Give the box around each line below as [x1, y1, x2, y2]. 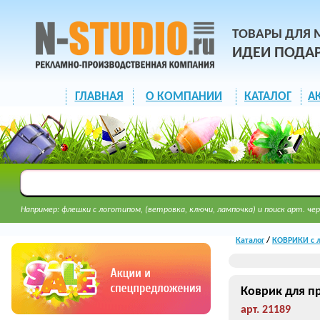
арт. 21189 [241, 304, 291, 316]
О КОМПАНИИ [146, 91, 222, 103]
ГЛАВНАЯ [74, 91, 124, 103]
